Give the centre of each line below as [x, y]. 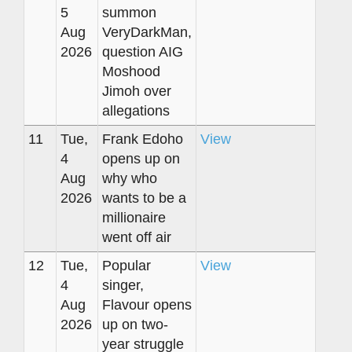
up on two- [135, 324]
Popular [126, 265]
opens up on [141, 158]
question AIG [143, 51]
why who [130, 178]
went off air [137, 237]
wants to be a [144, 198]
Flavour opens [147, 304]
